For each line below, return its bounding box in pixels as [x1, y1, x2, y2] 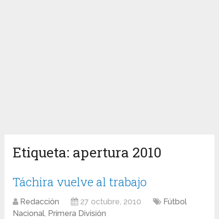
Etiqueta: [13, 143, 73, 162]
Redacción [20, 197, 60, 207]
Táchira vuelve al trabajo [13, 174, 147, 190]
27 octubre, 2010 [80, 197, 142, 207]
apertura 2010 [73, 143, 162, 162]
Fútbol [163, 197, 187, 207]
